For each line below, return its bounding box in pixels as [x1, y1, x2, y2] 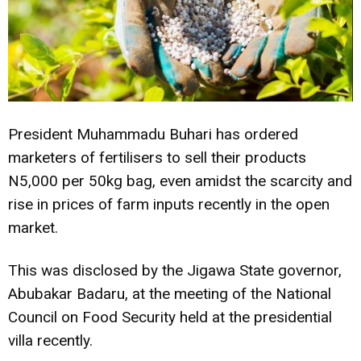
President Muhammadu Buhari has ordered [8, 124, 298, 143]
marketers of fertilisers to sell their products [8, 147, 306, 167]
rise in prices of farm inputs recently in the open [8, 194, 330, 214]
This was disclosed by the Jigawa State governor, [8, 260, 342, 280]
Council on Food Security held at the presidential [8, 307, 332, 326]
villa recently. [8, 330, 93, 350]
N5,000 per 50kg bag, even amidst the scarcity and [8, 171, 352, 190]
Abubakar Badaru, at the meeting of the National [8, 284, 331, 303]
